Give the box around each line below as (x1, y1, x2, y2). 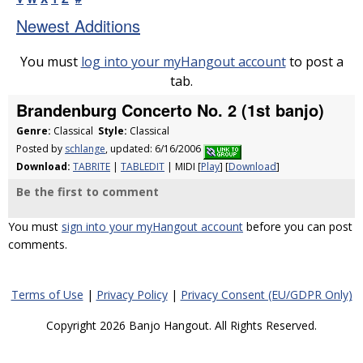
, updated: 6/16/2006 (105, 142, 203, 156)
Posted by (16, 142, 65, 156)
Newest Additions (16, 14, 140, 37)
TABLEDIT (121, 160, 164, 174)
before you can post (243, 219, 352, 235)
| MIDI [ (164, 160, 201, 174)
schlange (65, 142, 105, 156)
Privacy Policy (96, 287, 168, 303)
